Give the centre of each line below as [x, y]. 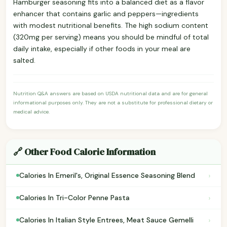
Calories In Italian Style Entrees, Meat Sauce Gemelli [106, 220]
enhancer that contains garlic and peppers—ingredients [106, 13]
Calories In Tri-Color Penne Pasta [74, 198]
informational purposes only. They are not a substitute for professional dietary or [113, 102]
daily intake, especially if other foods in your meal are [102, 48]
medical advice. [31, 111]
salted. [24, 60]
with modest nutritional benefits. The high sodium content [111, 25]
